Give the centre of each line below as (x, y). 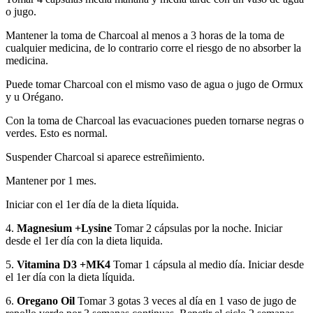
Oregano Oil (46, 301)
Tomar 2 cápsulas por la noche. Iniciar (197, 228)
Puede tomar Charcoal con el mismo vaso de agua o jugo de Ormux (154, 84)
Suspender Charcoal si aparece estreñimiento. (105, 157)
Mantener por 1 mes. (51, 181)
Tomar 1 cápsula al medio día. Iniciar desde (207, 264)
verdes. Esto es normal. (57, 133)
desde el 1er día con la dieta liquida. (84, 241)
